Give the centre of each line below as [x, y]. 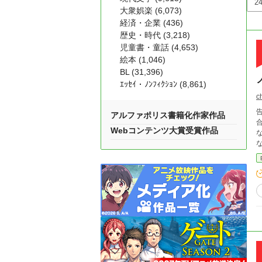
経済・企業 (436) [151, 23]
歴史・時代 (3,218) [155, 35]
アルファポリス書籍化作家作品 [168, 115]
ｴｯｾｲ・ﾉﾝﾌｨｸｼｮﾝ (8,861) [163, 84]
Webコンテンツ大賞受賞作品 [164, 130]
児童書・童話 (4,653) [159, 47]
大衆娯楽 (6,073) [151, 11]
